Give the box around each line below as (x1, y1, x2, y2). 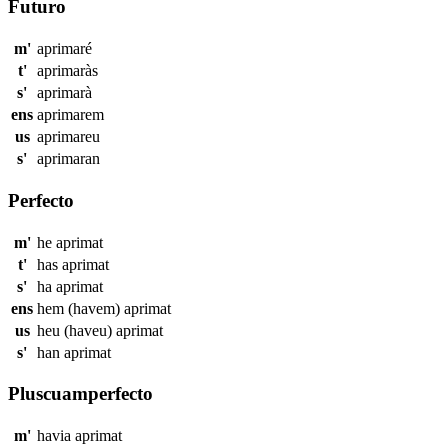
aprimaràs (37, 62, 98, 80)
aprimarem (37, 106, 104, 124)
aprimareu (37, 128, 100, 146)
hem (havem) (37, 299, 124, 317)
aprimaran (37, 150, 100, 168)
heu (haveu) (37, 321, 116, 339)
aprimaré (37, 40, 92, 58)
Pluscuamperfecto (8, 383, 153, 405)
